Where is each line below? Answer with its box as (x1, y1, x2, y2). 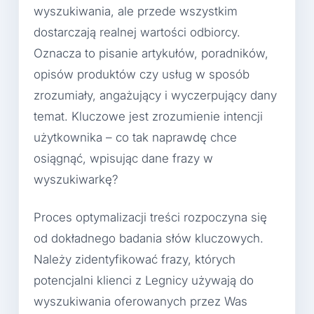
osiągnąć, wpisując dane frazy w (34, 151, 213, 166)
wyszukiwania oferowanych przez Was (34, 294, 247, 308)
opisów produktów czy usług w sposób (34, 67, 250, 82)
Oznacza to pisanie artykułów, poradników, (34, 46, 268, 61)
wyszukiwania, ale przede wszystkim (34, 4, 238, 19)
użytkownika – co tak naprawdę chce (34, 130, 237, 145)
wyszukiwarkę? (34, 172, 118, 187)
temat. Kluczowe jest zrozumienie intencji (34, 109, 263, 124)
